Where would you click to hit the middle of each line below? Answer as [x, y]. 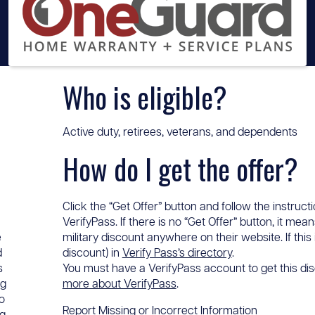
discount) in [92, 253]
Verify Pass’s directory [177, 253]
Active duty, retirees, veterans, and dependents [180, 133]
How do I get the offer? [180, 169]
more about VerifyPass [119, 284]
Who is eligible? [144, 97]
